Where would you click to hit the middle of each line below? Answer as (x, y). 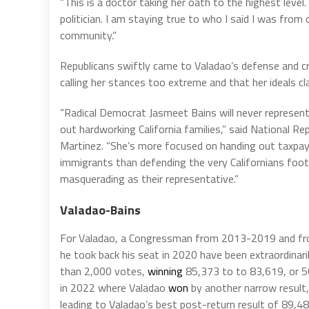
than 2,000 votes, (104, 271)
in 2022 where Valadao (114, 287)
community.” (88, 35)
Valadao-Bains (100, 210)
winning (165, 271)
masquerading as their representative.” (149, 178)
